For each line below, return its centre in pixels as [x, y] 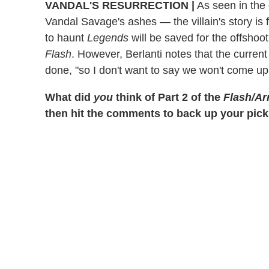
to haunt [66, 38]
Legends [108, 38]
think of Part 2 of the [168, 97]
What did [69, 97]
